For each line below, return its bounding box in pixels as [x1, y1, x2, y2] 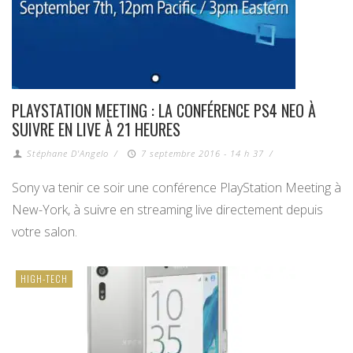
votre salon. [12, 223, 77, 241]
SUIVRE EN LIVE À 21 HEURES [12, 117, 180, 142]
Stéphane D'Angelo [27, 147, 110, 160]
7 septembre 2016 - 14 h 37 [140, 147, 264, 160]
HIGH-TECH [20, 272, 68, 286]
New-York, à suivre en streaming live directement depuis [12, 201, 323, 219]
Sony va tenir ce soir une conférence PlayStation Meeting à [12, 179, 341, 197]
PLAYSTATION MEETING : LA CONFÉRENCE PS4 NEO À [12, 98, 316, 123]
